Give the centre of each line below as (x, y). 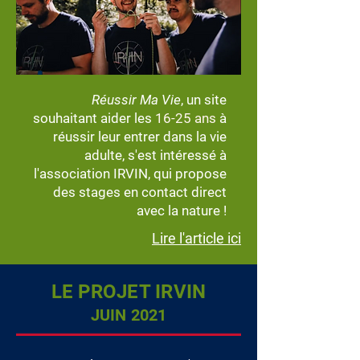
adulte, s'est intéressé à (155, 155)
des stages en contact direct (140, 192)
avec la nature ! (182, 211)
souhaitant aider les (94, 118)
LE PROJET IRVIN (129, 292)
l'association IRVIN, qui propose (130, 174)
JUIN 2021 (129, 315)
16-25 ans (186, 118)
